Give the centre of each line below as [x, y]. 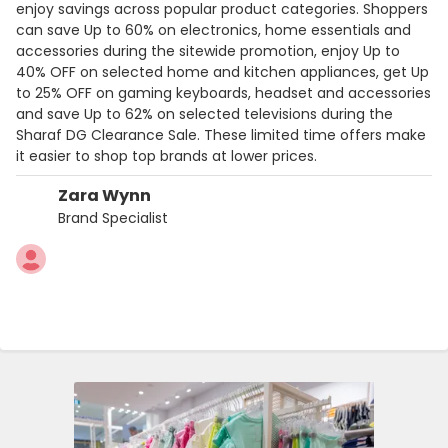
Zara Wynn [104, 195]
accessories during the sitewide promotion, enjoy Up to [208, 50]
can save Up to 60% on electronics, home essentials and [213, 29]
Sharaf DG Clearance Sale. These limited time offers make [221, 134]
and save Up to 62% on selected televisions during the [204, 113]
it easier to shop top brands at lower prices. [166, 155]
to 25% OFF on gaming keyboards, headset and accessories [223, 92]
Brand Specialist [113, 217]
